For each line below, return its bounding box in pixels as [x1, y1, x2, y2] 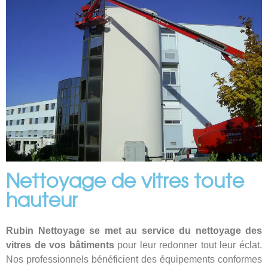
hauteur [6, 193, 78, 212]
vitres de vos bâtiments [6, 240, 114, 251]
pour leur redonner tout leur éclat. [114, 240, 263, 251]
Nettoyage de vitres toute [6, 173, 244, 193]
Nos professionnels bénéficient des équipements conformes [6, 254, 262, 265]
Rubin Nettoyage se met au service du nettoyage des [6, 226, 262, 236]
